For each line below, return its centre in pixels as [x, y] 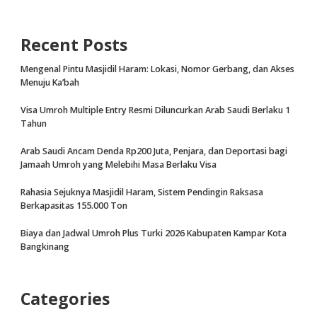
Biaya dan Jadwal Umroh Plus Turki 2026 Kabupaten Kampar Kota [154, 234]
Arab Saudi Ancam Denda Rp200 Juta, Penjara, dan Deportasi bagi [154, 151]
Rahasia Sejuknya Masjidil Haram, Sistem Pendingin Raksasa [142, 192]
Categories [65, 299]
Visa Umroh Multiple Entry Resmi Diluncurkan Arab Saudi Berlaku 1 [155, 110]
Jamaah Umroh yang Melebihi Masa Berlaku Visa [119, 165]
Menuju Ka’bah [50, 83]
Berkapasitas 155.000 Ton [74, 206]
